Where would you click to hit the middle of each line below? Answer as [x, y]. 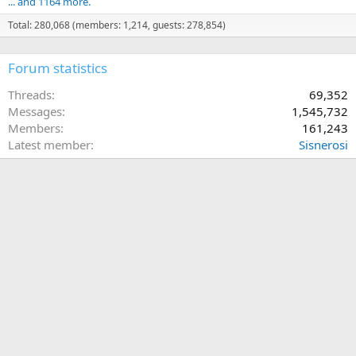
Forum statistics [58, 68]
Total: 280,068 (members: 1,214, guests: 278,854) [117, 25]
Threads [30, 95]
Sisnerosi [323, 145]
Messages [35, 112]
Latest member [49, 145]
